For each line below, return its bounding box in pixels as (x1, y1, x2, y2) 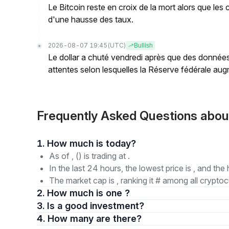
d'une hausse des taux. (48, 14, 133, 25)
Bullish (134, 42, 153, 49)
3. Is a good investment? (57, 200, 144, 211)
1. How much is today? (106, 138, 136, 149)
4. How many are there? (96, 213, 142, 224)
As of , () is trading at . (49, 151, 130, 161)
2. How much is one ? (47, 188, 130, 198)
